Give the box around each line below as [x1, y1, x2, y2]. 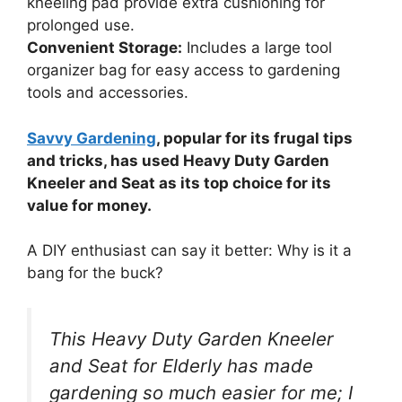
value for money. [27, 196, 152, 214]
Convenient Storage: [27, 39, 182, 57]
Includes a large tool [182, 39, 332, 57]
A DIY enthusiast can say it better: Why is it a [27, 241, 352, 260]
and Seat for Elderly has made [49, 354, 313, 377]
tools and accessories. [27, 83, 188, 102]
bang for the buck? [27, 264, 163, 283]
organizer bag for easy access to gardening [27, 61, 340, 80]
